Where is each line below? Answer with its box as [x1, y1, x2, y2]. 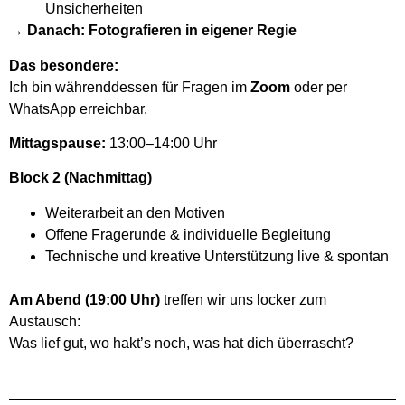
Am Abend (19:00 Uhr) [9, 291, 160, 307]
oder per [290, 79, 347, 95]
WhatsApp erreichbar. [9, 100, 147, 117]
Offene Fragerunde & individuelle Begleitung [45, 226, 331, 242]
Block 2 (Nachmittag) [9, 170, 152, 186]
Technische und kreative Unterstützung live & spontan [45, 248, 389, 264]
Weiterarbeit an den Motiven [45, 204, 225, 221]
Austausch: [9, 313, 80, 329]
